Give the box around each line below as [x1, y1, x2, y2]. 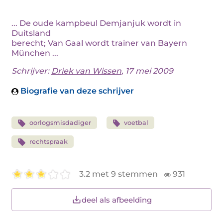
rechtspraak [29, 138, 68, 145]
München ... [11, 48, 58, 58]
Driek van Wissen [51, 66, 121, 76]
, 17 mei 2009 [121, 66, 173, 76]
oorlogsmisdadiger [29, 119, 91, 126]
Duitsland [11, 28, 51, 38]
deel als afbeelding [81, 195, 152, 205]
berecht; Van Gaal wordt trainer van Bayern [11, 38, 187, 48]
